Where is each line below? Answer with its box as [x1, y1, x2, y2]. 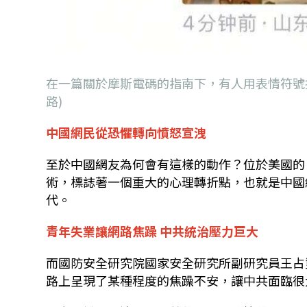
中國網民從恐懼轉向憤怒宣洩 [46, 123, 207, 142]
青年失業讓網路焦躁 [46, 222, 158, 241]
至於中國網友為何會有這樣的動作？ [46, 155, 244, 173]
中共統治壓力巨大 [160, 222, 259, 241]
